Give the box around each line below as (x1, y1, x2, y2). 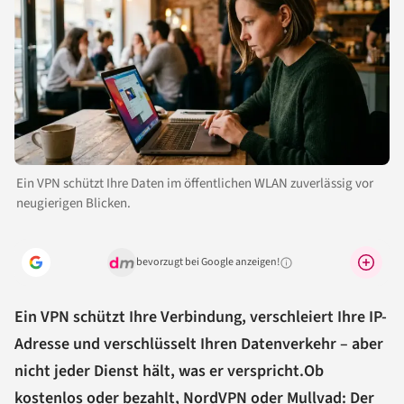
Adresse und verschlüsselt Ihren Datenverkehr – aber (14, 333, 383, 356)
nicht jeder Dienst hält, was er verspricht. (14, 360, 304, 383)
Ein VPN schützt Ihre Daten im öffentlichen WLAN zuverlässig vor (16, 174, 373, 194)
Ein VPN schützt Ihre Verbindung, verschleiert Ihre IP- (14, 306, 387, 329)
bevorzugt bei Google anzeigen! (136, 254, 280, 271)
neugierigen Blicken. (16, 194, 131, 214)
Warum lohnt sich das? (279, 261, 374, 275)
